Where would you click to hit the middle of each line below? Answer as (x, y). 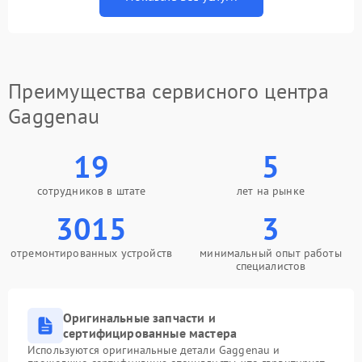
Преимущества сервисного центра (168, 91)
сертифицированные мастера (150, 333)
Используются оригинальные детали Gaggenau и (154, 350)
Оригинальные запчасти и (139, 318)
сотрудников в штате (91, 191)
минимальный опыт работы (271, 253)
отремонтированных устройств (91, 253)
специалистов (271, 266)
